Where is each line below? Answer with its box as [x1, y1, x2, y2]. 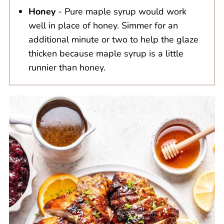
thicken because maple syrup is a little [28, 47, 183, 60]
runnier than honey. [28, 61, 105, 74]
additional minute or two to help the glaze [28, 33, 198, 46]
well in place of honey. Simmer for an [28, 19, 178, 32]
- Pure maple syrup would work [55, 5, 186, 18]
